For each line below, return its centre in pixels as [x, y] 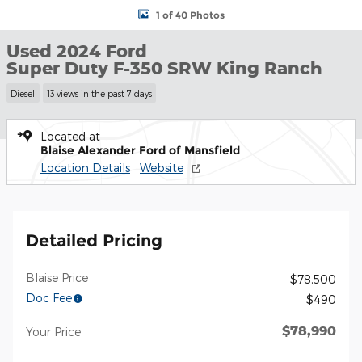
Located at [70, 136]
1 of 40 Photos [190, 15]
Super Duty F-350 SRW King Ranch [164, 68]
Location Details [85, 167]
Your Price [53, 331]
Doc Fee [49, 297]
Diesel [23, 93]
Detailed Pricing [94, 240]
